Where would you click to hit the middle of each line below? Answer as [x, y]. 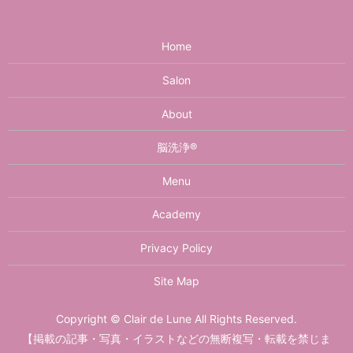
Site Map [176, 281]
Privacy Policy [176, 247]
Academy [176, 214]
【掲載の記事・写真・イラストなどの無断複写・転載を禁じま [176, 339]
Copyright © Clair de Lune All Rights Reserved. [176, 319]
